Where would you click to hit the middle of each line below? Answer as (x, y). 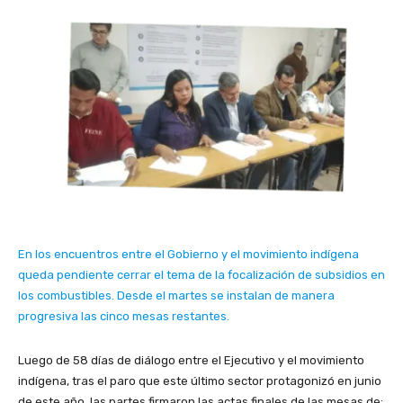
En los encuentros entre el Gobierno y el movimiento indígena (188, 254)
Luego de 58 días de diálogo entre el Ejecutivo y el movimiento (191, 360)
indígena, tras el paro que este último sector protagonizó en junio (200, 381)
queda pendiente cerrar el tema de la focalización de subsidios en (201, 274)
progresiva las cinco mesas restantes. (125, 316)
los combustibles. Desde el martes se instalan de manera (176, 295)
